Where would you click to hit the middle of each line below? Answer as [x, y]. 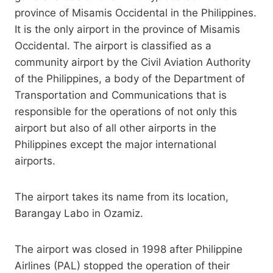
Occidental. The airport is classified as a [113, 45]
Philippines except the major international [115, 144]
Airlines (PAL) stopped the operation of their [122, 265]
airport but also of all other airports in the [115, 128]
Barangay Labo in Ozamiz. [79, 213]
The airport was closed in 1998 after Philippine [129, 249]
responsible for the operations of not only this [126, 111]
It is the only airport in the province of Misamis [127, 29]
